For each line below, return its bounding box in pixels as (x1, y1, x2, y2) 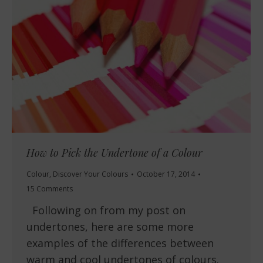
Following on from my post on (26, 203, 186, 218)
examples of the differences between (26, 236, 214, 251)
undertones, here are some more (26, 220, 194, 234)
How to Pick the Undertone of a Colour (26, 146, 203, 160)
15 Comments (26, 184, 73, 194)
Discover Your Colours (53, 169, 128, 180)
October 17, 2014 (137, 169, 195, 180)
